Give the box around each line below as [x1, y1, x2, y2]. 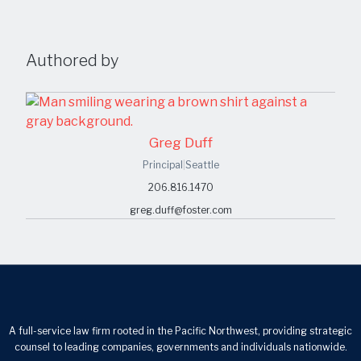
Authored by [26, 51, 118, 70]
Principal [142, 159, 183, 171]
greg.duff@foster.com [129, 204, 232, 216]
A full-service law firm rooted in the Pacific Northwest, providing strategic [9, 325, 352, 337]
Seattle [185, 159, 219, 171]
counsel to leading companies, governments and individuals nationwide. [14, 341, 347, 353]
